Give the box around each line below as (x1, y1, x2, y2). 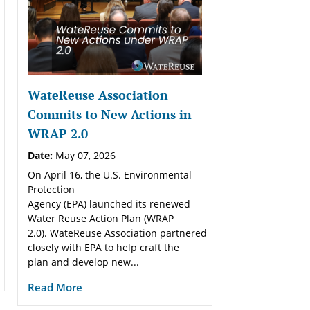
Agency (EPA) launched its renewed (27, 197, 190, 210)
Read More (27, 280, 82, 294)
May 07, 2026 (52, 148, 116, 162)
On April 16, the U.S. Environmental (27, 167, 192, 181)
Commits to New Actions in (27, 105, 192, 122)
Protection (27, 182, 75, 196)
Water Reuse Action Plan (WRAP (27, 211, 174, 225)
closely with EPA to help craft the (27, 240, 179, 254)
